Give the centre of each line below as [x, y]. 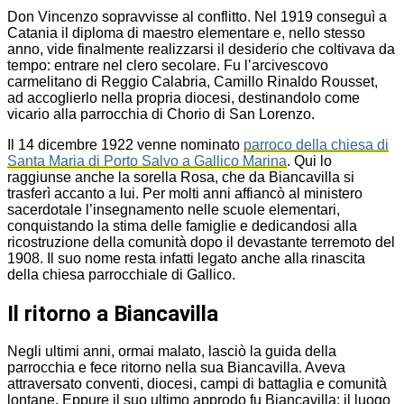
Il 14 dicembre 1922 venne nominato [125, 144]
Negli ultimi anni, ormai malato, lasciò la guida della [172, 352]
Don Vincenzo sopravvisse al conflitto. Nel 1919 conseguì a [197, 16]
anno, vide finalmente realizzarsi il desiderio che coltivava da [201, 49]
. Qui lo [309, 161]
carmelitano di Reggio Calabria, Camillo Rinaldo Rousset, [193, 81]
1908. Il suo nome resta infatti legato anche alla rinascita [186, 258]
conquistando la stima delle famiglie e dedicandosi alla [182, 225]
